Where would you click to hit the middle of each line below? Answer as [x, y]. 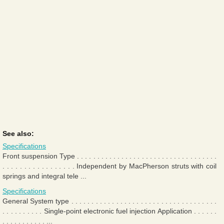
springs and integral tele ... [44, 176]
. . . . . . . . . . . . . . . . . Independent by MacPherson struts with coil [109, 166]
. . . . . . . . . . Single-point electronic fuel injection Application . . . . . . [109, 211]
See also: [18, 133]
